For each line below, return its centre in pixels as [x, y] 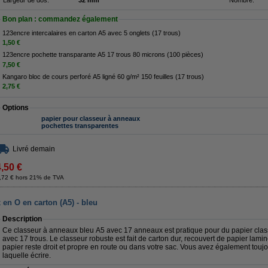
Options [16, 108]
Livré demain [34, 149]
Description [22, 219]
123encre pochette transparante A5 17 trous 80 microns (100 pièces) [103, 55]
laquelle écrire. [27, 255]
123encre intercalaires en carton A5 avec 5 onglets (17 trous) [92, 33]
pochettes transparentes [80, 126]
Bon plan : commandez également [60, 19]
